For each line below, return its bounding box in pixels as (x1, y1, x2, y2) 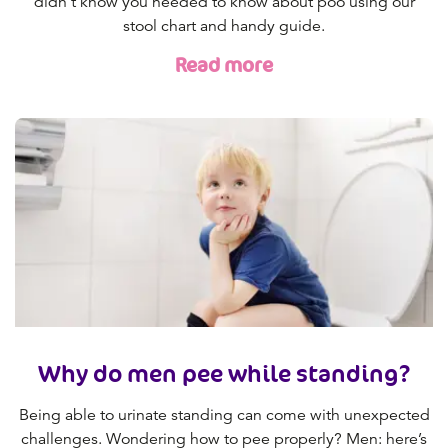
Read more (175, 52, 273, 79)
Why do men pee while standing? (38, 357, 410, 390)
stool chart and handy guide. (123, 15, 325, 36)
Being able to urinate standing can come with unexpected (18, 405, 430, 426)
